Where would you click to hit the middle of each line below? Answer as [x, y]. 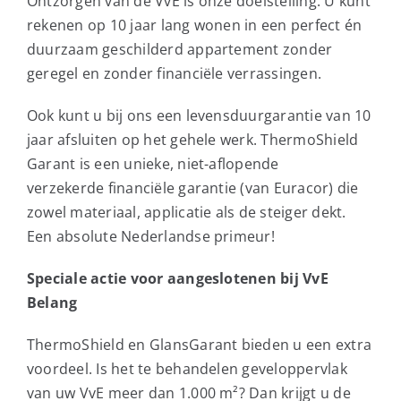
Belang [52, 302]
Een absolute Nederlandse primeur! [150, 236]
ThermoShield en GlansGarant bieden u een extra [199, 344]
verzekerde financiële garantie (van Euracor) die [192, 188]
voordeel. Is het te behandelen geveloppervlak [187, 368]
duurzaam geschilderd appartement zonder [179, 49]
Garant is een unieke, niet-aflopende [153, 163]
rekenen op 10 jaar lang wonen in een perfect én [194, 25]
